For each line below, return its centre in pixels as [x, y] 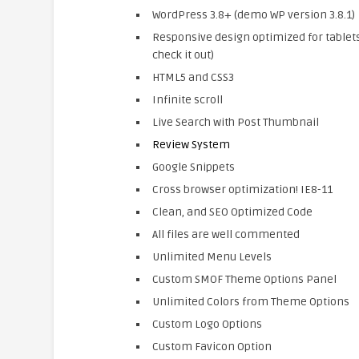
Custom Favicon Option [212, 347]
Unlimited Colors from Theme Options [250, 302]
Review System [191, 145]
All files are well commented [226, 234]
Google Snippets [193, 167]
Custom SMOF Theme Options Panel [244, 279]
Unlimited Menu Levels [212, 257]
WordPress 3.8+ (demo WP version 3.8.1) [253, 15]
